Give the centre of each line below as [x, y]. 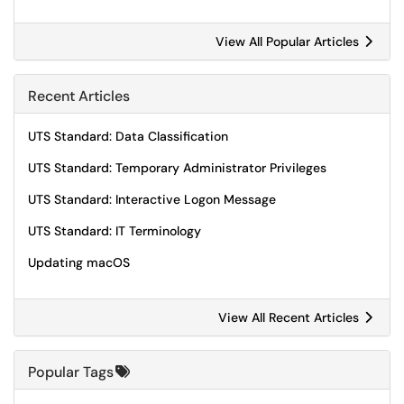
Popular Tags [71, 372]
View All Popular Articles [289, 41]
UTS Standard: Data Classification [128, 136]
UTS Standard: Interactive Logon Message [152, 199]
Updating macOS [79, 262]
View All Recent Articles [290, 317]
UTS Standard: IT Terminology [115, 231]
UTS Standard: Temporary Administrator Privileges [177, 168]
